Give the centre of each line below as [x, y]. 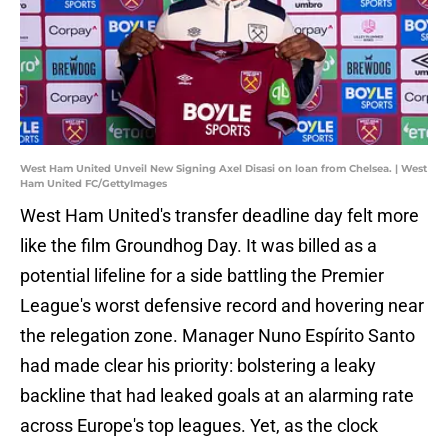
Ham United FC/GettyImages [93, 184]
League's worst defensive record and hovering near [222, 306]
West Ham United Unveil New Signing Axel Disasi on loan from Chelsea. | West [223, 169]
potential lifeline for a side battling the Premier [202, 276]
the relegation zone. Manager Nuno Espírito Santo [217, 336]
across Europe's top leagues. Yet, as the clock [199, 426]
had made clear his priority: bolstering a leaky [198, 366]
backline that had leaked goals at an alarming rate [217, 396]
